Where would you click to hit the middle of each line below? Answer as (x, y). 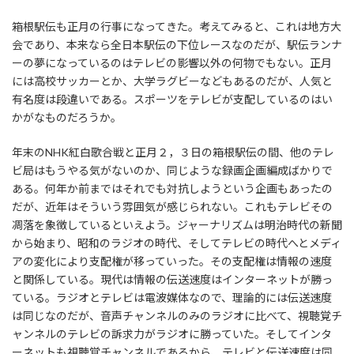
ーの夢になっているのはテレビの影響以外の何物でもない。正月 (172, 62)
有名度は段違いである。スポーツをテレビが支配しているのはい (172, 99)
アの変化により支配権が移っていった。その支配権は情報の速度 (172, 261)
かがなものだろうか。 (67, 117)
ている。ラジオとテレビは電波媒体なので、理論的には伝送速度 (172, 297)
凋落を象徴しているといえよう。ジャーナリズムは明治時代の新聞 (177, 224)
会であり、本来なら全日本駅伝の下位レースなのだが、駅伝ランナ (177, 44)
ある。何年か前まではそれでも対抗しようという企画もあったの (172, 188)
